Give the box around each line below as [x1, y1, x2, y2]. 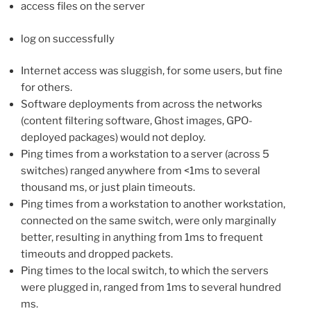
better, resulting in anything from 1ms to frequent [21, 231, 263, 244]
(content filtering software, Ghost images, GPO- [21, 115, 253, 128]
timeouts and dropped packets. [21, 248, 173, 261]
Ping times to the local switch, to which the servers [21, 264, 269, 278]
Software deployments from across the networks [21, 98, 262, 111]
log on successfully [21, 32, 115, 45]
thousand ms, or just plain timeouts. [21, 181, 195, 194]
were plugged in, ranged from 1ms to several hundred [21, 281, 281, 294]
